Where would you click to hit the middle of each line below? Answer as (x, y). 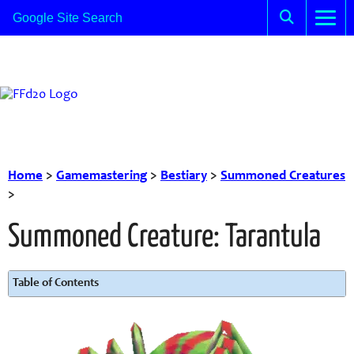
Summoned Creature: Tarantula (164, 238)
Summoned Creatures (283, 177)
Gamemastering (102, 177)
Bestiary (184, 177)
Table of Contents (56, 283)
